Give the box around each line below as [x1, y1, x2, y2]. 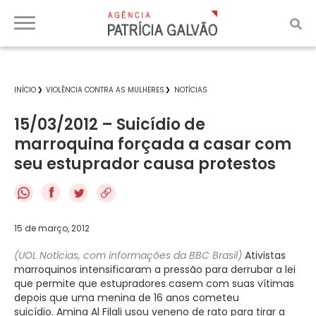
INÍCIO [14, 85, 36, 95]
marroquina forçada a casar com [14, 133, 291, 155]
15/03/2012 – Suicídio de [14, 114, 205, 135]
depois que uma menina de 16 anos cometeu [14, 290, 239, 305]
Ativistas [242, 248, 286, 262]
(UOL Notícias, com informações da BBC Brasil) [14, 248, 242, 262]
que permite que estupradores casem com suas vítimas [14, 276, 294, 291]
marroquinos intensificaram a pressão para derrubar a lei [14, 262, 296, 276]
